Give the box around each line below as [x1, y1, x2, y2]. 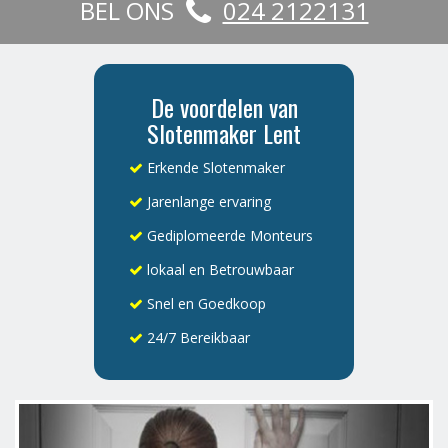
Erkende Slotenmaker [143, 158, 285, 178]
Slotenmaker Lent [147, 115, 301, 152]
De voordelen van [150, 89, 298, 126]
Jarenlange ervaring [143, 192, 271, 212]
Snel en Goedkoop [143, 294, 266, 314]
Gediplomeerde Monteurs [143, 226, 313, 246]
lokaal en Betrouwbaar [143, 260, 294, 280]
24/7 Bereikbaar [143, 328, 250, 348]
